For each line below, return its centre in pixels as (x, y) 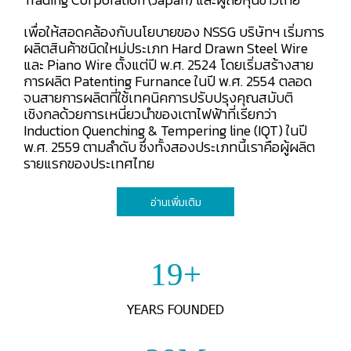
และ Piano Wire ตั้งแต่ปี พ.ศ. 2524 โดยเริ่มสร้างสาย (168, 64)
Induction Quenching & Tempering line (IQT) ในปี (165, 130)
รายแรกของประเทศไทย (89, 163)
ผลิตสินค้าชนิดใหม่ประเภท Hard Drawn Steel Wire (166, 48)
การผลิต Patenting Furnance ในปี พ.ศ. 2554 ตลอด (168, 81)
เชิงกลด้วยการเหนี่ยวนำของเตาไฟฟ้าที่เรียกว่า (150, 114)
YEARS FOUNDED (175, 309)
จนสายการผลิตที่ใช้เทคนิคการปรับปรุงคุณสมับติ (158, 97)
